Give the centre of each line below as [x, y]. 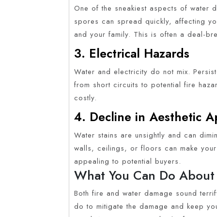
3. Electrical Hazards [132, 53]
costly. [85, 98]
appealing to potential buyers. [128, 161]
